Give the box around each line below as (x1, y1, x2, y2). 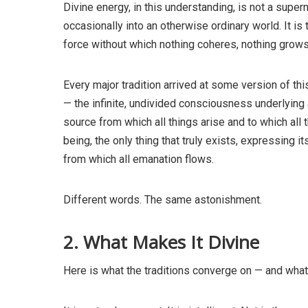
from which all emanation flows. (63, 153, 214, 166)
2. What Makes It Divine (63, 230, 259, 255)
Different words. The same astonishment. (63, 193, 262, 207)
